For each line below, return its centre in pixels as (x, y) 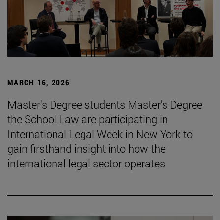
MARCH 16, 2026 (39, 82)
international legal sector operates (86, 163)
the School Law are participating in (88, 119)
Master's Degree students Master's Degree (105, 104)
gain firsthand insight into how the (86, 148)
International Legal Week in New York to (100, 134)
